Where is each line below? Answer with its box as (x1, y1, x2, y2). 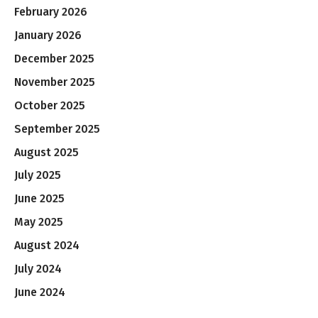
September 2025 (14, 121, 100, 136)
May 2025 (14, 215, 63, 229)
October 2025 (14, 98, 85, 112)
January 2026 (14, 28, 82, 42)
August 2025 (14, 145, 79, 159)
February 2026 (14, 4, 87, 18)
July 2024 (14, 262, 62, 276)
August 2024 (14, 238, 79, 253)
